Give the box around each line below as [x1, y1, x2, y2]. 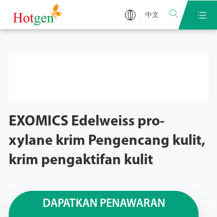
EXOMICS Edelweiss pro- [8, 114, 165, 129]
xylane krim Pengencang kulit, [8, 134, 205, 149]
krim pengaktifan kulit [8, 153, 153, 168]
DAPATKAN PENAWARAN [42, 198, 165, 210]
